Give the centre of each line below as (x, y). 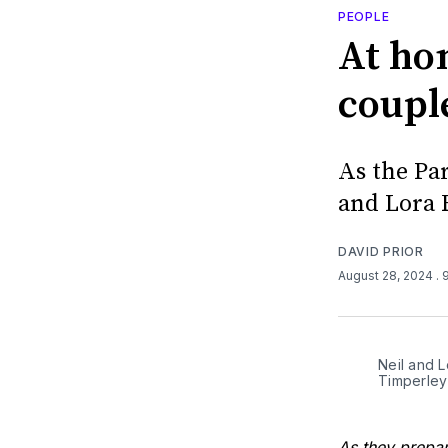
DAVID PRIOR (381, 251)
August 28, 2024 (387, 275)
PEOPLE (364, 16)
